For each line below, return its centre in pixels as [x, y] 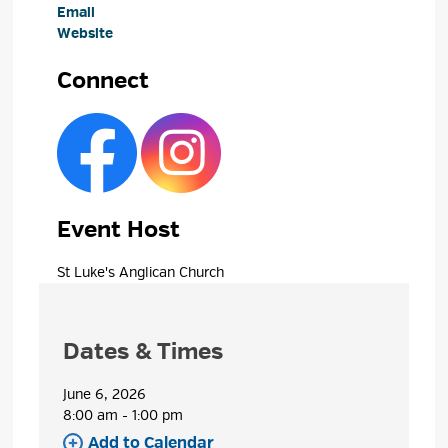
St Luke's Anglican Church [141, 272]
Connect [103, 80]
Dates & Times [143, 351]
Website [85, 33]
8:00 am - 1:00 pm [123, 415]
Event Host [119, 229]
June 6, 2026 [105, 394]
